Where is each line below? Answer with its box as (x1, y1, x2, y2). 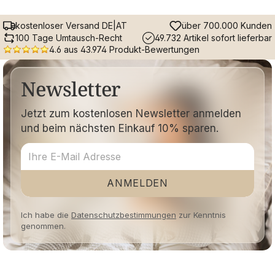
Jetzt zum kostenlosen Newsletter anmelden (21, 107, 241, 120)
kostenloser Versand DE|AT (15, 20, 127, 31)
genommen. (21, 220, 66, 231)
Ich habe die (21, 209, 71, 220)
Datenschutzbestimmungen (71, 209, 176, 220)
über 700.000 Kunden (182, 20, 272, 31)
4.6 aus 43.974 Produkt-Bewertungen (49, 44, 199, 55)
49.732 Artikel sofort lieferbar (155, 33, 272, 44)
